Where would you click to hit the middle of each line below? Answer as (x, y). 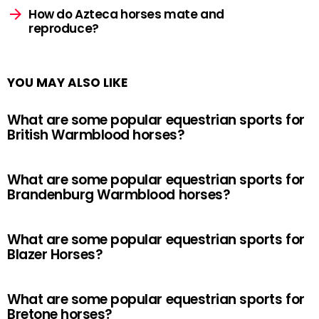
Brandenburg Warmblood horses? (119, 195)
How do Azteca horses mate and (126, 14)
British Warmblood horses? (96, 135)
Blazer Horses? (55, 255)
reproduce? (64, 28)
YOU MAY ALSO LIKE (67, 83)
